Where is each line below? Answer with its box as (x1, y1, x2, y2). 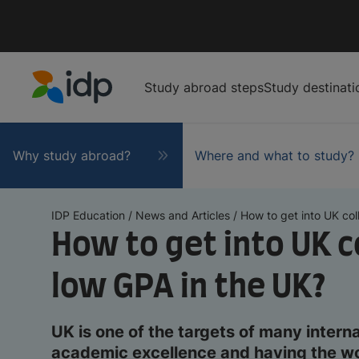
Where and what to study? (195, 147, 355, 163)
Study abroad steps (144, 79, 264, 95)
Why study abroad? (12, 147, 131, 163)
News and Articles (135, 208, 230, 222)
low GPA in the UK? (51, 271, 326, 304)
